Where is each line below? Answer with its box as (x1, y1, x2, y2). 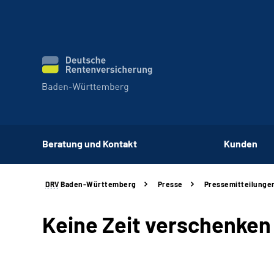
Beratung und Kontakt (42, 137, 137, 149)
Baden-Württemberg (59, 180, 136, 188)
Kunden (224, 137, 257, 149)
